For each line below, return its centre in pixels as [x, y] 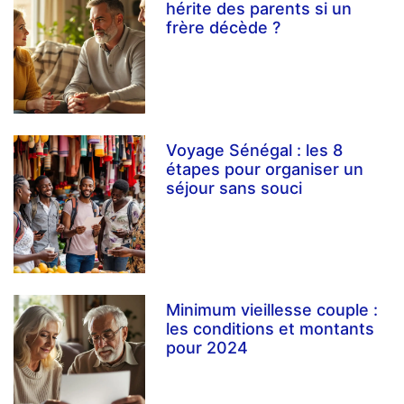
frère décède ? [224, 28]
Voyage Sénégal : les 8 [255, 150]
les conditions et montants [271, 329]
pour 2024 [207, 348]
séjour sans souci [234, 188]
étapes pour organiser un [265, 169]
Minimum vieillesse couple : [272, 310]
